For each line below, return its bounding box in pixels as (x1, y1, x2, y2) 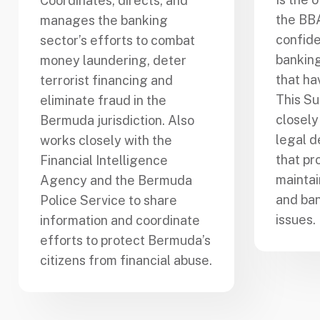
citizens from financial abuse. (40, 252, 212, 268)
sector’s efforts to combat (40, 32, 195, 48)
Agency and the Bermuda (40, 172, 192, 188)
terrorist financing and (40, 72, 173, 88)
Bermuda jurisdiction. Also (40, 112, 194, 128)
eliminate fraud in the (40, 92, 166, 108)
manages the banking (40, 12, 168, 28)
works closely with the (40, 132, 172, 148)
